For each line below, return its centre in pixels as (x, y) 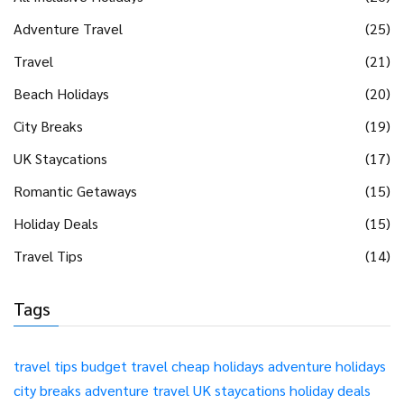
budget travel (124, 366)
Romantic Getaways (75, 191)
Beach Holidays (61, 94)
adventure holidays (327, 366)
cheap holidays (218, 366)
